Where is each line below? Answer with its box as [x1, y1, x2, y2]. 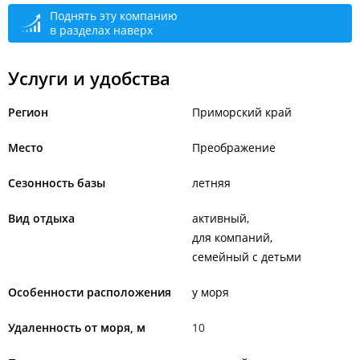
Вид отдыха [8, 211, 75, 226]
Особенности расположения [8, 284, 171, 300]
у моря [192, 284, 229, 300]
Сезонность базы [8, 175, 105, 190]
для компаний [192, 230, 270, 245]
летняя [192, 175, 231, 190]
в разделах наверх [50, 22, 153, 38]
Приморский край [192, 104, 292, 120]
